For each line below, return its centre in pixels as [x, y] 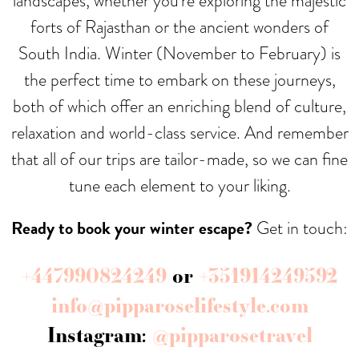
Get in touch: [300, 228]
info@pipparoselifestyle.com [179, 305]
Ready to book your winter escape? [132, 228]
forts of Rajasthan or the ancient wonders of [179, 26]
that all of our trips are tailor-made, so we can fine [179, 159]
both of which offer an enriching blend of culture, [179, 106]
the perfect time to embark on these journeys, [179, 79]
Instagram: [99, 335]
